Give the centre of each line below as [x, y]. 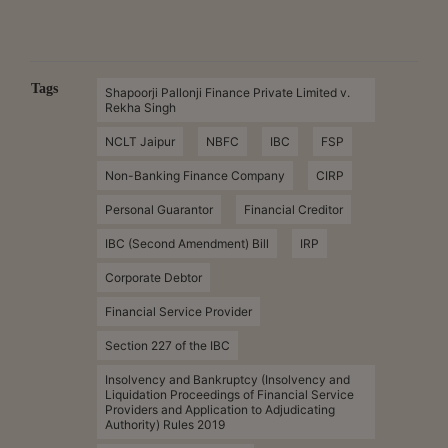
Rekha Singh [140, 107]
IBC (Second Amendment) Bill [186, 243]
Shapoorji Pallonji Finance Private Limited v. [227, 92]
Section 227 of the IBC [167, 345]
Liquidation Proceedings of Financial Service [229, 394]
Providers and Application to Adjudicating [219, 409]
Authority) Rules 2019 [164, 424]
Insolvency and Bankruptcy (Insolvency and [227, 379]
